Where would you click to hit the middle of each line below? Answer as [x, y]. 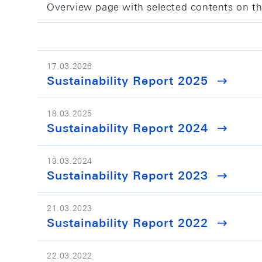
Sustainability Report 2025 [127, 80]
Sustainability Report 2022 [127, 223]
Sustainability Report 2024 [127, 128]
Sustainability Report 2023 [127, 175]
